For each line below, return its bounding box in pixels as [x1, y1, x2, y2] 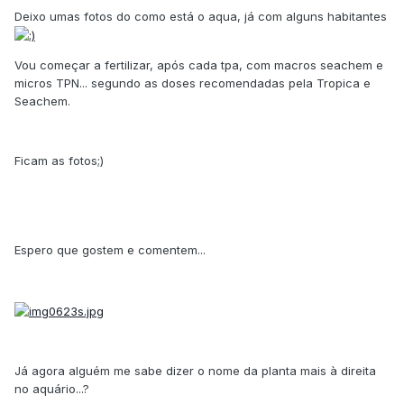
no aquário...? [14, 381, 89, 396]
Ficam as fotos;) [14, 153, 104, 169]
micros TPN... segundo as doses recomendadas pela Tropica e [14, 76, 371, 91]
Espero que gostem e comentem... [14, 243, 206, 258]
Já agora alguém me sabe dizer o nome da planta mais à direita [14, 363, 376, 378]
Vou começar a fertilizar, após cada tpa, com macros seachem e [14, 58, 383, 73]
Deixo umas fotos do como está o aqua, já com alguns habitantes [14, 8, 387, 23]
